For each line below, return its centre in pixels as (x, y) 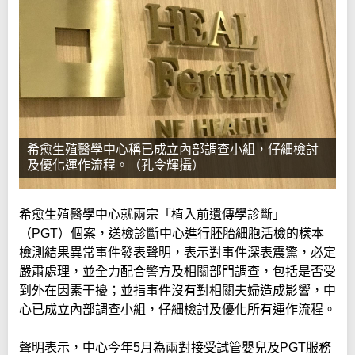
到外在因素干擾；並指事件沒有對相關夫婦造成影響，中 (177, 291)
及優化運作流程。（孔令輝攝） (116, 166)
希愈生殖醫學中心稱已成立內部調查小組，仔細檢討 (173, 150)
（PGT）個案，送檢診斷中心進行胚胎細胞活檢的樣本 (172, 234)
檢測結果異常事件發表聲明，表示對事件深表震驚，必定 (177, 253)
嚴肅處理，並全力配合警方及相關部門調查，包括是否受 (177, 272)
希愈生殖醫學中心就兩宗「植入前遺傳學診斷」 (152, 215)
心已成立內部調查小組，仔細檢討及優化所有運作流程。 (177, 310)
